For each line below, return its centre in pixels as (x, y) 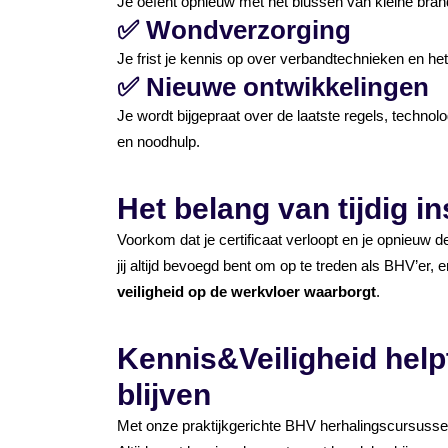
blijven (164, 394)
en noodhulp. (158, 141)
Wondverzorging (248, 30)
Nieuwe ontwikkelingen (287, 87)
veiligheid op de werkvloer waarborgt (246, 291)
